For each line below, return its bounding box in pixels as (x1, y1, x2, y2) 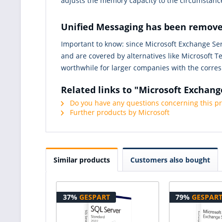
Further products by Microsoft (68, 108, 169, 117)
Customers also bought (130, 155, 210, 165)
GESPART (79, 192, 110, 202)
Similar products (54, 155, 110, 165)
